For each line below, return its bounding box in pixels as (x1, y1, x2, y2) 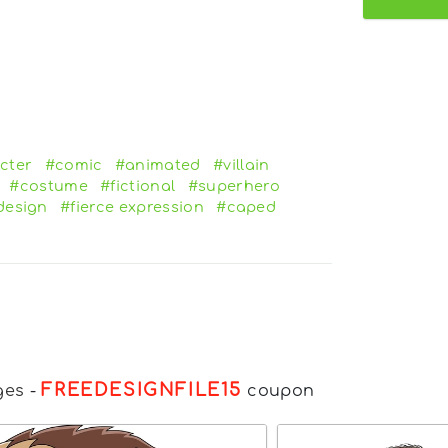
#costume (9, 177, 88, 194)
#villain (213, 156, 270, 173)
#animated (114, 156, 201, 173)
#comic (44, 156, 103, 173)
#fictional (100, 177, 176, 194)
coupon (242, 381, 315, 400)
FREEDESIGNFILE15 (41, 379, 242, 400)
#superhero (187, 177, 280, 194)
